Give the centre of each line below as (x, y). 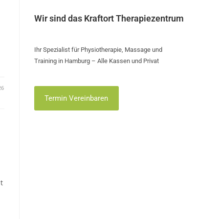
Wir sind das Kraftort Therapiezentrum (109, 18)
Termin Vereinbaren (77, 98)
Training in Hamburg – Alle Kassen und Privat (97, 61)
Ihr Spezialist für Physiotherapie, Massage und (98, 50)
